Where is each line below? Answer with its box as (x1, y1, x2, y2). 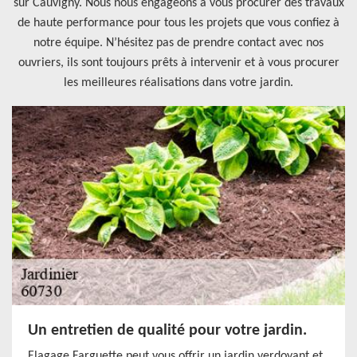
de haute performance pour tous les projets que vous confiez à (18, 17, 339, 29)
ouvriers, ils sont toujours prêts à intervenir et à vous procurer (18, 57, 339, 69)
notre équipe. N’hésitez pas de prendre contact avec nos (33, 37, 324, 49)
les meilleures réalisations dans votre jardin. (64, 76, 293, 89)
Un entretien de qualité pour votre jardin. (28, 323, 307, 339)
